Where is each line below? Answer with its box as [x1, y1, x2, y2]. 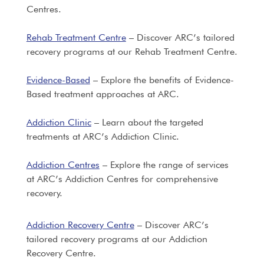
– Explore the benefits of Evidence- [90, 74, 234, 85]
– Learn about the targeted [91, 117, 203, 128]
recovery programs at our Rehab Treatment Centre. [26, 46, 237, 57]
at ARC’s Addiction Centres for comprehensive [26, 173, 218, 184]
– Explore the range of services [99, 159, 229, 170]
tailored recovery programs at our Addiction [26, 233, 207, 245]
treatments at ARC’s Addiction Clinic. [26, 131, 179, 142]
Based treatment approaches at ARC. [26, 88, 179, 100]
